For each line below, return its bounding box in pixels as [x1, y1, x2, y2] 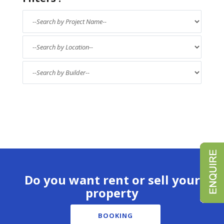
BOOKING [97, 211, 133, 220]
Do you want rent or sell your [24, 171, 200, 188]
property [85, 184, 138, 201]
